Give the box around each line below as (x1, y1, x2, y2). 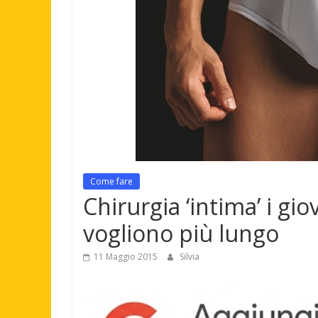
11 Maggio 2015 (94, 251, 158, 263)
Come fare (90, 175, 133, 187)
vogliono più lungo (83, 218, 279, 248)
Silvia (180, 251, 199, 263)
